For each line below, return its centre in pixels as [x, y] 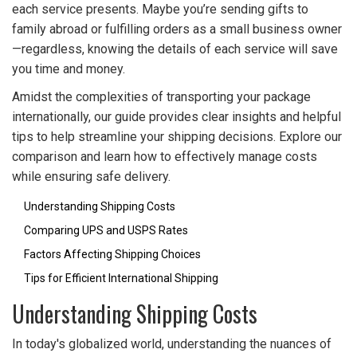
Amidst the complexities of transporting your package [161, 97]
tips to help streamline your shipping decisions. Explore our [177, 137]
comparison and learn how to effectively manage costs [165, 157]
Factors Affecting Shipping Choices [112, 255]
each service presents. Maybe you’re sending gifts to [160, 10]
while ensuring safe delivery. [91, 177]
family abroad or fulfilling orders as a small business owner [177, 29]
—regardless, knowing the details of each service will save [175, 49]
